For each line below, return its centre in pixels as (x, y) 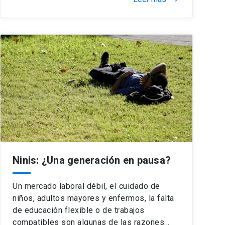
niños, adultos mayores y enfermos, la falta (93, 198)
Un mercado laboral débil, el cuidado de (86, 186)
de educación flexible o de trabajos (79, 210)
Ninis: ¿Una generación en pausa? (92, 160)
